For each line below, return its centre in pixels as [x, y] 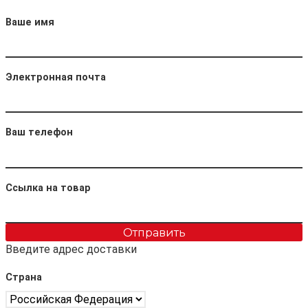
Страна [24, 278]
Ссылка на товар [48, 188]
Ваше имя [30, 22]
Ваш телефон [39, 133]
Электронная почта [56, 78]
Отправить [154, 233]
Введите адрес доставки [71, 250]
